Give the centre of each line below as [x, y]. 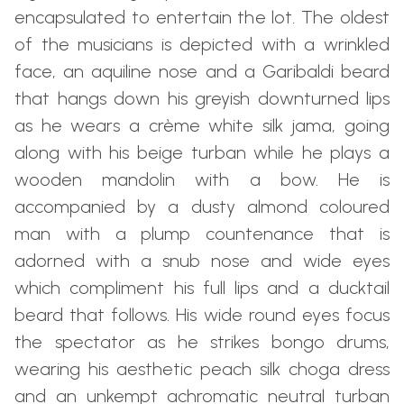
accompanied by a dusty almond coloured [202, 207]
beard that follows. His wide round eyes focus [202, 315]
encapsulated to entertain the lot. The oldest [202, 18]
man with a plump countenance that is [202, 234]
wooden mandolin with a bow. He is [202, 180]
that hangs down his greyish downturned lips [202, 99]
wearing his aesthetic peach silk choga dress [202, 369]
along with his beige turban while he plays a [202, 153]
